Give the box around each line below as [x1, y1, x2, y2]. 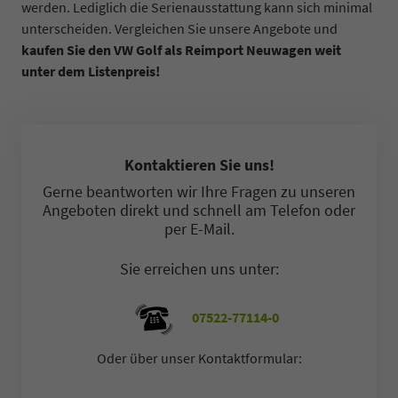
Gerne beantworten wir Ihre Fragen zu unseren [43, 180, 355, 202]
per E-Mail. [163, 218, 235, 239]
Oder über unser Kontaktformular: [96, 349, 302, 368]
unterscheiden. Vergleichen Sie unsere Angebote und [21, 19, 338, 37]
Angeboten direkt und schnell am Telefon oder [43, 199, 355, 220]
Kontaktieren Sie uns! [123, 154, 275, 175]
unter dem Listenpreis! [21, 61, 160, 80]
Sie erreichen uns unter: [119, 258, 279, 279]
